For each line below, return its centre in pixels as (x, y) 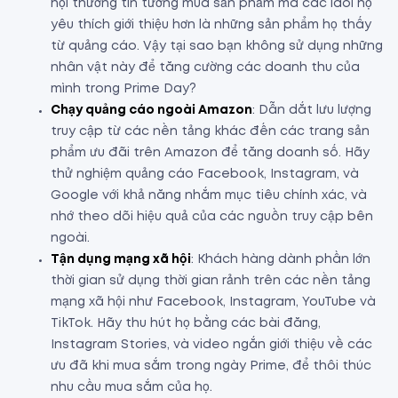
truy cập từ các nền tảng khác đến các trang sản (210, 132)
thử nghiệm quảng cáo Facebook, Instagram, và (205, 175)
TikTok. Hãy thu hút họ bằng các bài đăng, (186, 324)
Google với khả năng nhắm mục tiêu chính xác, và (209, 196)
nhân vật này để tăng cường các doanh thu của (205, 68)
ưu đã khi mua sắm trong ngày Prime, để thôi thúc (211, 366)
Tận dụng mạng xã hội (121, 260)
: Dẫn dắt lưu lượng (312, 111)
